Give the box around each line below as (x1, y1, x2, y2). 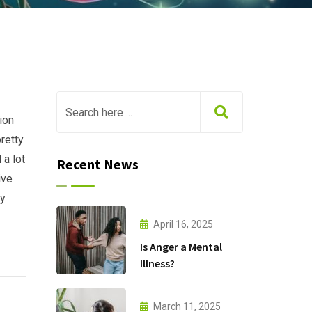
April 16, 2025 (153, 218, 213, 230)
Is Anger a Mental (139, 239, 222, 253)
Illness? (139, 256, 175, 270)
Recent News (56, 155, 139, 173)
